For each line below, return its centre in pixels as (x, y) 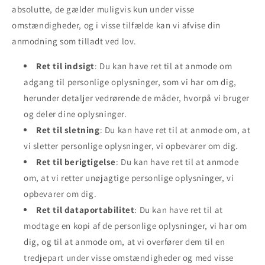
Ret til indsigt (65, 66)
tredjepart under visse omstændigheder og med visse (129, 257)
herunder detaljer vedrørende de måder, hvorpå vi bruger (137, 98)
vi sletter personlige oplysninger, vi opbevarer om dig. (131, 146)
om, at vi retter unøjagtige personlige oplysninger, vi (129, 177)
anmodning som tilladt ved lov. (75, 41)
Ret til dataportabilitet (85, 209)
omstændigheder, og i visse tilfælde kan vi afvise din (116, 25)
